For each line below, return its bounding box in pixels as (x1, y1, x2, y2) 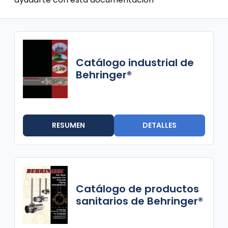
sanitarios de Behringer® (76, 193, 203, 208)
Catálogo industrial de (76, 55, 194, 70)
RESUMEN (52, 120, 85, 130)
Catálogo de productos (76, 181, 199, 196)
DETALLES (142, 120, 177, 130)
